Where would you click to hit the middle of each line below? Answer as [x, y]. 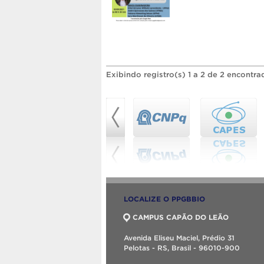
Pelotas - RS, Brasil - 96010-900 [182, 248]
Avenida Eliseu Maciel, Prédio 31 [179, 238]
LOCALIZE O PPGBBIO [164, 199]
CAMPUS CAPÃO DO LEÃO [181, 217]
